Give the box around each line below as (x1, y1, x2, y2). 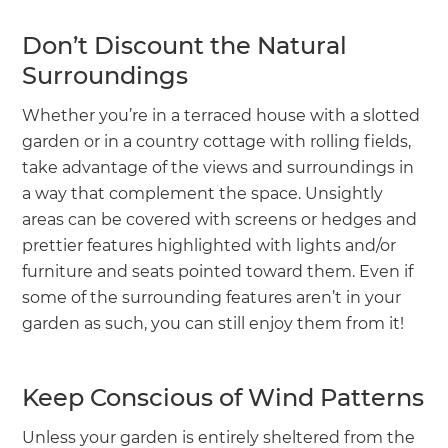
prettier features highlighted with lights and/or (22, 235, 397, 255)
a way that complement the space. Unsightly (22, 183, 384, 203)
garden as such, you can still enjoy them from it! (22, 313, 405, 333)
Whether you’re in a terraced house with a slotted (22, 105, 421, 125)
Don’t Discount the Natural (22, 30, 348, 60)
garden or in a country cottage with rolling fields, (22, 131, 412, 151)
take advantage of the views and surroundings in (22, 157, 415, 177)
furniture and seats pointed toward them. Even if (22, 261, 414, 281)
